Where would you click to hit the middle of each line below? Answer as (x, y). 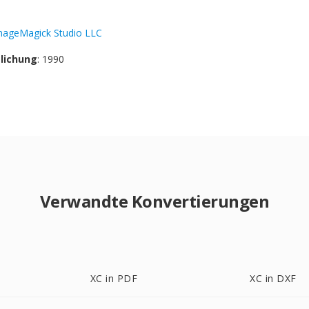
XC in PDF (114, 278)
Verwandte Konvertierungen (154, 201)
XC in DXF (273, 278)
